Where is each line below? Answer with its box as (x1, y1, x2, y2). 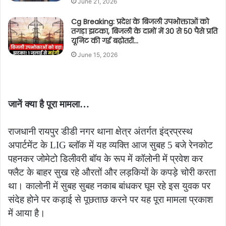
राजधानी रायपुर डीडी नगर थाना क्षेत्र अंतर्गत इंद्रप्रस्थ (8, 126, 193, 137)
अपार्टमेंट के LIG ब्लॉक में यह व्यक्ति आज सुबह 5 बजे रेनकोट (8, 139, 213, 150)
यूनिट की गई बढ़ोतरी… (71, 36, 139, 46)
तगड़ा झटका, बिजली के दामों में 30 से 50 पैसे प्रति (71, 26, 218, 37)
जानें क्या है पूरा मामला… (8, 99, 89, 110)
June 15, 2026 (78, 51, 118, 59)
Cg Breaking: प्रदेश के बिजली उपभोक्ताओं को (71, 17, 209, 27)
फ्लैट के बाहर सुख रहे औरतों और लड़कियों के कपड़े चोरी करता (8, 166, 216, 178)
